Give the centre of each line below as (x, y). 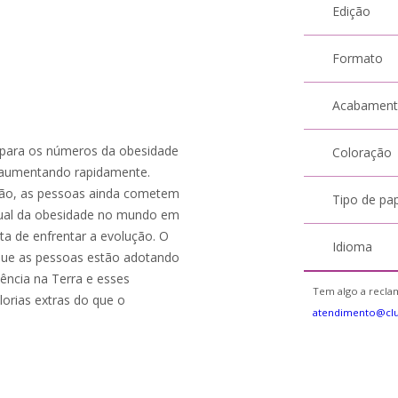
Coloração (362, 152)
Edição (352, 11)
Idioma (353, 247)
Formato (358, 58)
